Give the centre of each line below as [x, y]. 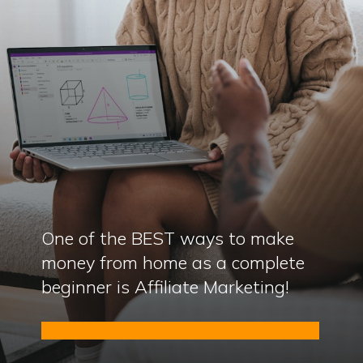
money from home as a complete [173, 263]
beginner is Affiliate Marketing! [166, 287]
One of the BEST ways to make [168, 238]
